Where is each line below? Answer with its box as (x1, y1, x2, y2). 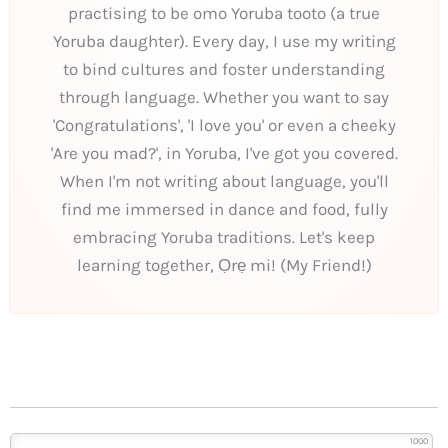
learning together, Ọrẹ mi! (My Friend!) (76, 254, 372, 275)
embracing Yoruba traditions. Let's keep (73, 226, 375, 247)
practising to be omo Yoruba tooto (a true (68, 2, 380, 23)
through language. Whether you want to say (59, 86, 389, 107)
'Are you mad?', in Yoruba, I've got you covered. (50, 142, 398, 163)
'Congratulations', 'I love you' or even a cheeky (52, 114, 396, 135)
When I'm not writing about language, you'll (59, 170, 389, 191)
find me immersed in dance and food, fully (60, 198, 388, 219)
